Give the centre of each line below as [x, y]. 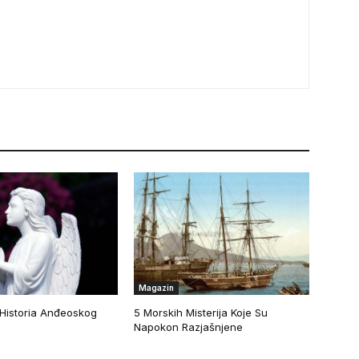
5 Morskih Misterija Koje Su [201, 312]
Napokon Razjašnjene [189, 327]
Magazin [157, 287]
